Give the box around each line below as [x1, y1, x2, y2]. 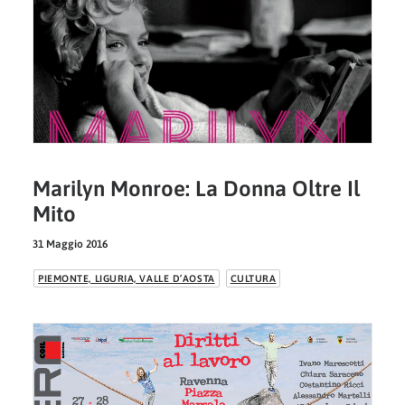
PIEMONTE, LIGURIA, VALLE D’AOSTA [38, 273, 215, 285]
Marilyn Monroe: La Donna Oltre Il [33, 176, 360, 202]
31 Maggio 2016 [33, 238, 108, 251]
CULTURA [230, 273, 277, 285]
